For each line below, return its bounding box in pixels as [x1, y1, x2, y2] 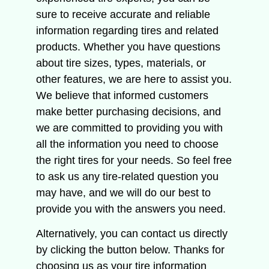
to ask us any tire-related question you [36, 170, 219, 183]
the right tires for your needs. [36, 154, 177, 166]
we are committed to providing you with [36, 121, 223, 134]
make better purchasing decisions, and [36, 105, 221, 118]
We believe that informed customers [36, 89, 208, 101]
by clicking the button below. [36, 244, 174, 256]
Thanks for [174, 244, 225, 256]
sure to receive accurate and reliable [36, 8, 210, 20]
